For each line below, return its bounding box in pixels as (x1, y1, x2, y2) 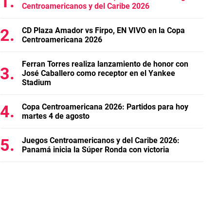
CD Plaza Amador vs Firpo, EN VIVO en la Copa (22, 26, 185, 35)
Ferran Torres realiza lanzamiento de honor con (22, 59, 188, 69)
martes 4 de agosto (22, 111, 90, 121)
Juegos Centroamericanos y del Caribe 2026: (22, 136, 180, 145)
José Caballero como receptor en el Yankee (22, 69, 175, 78)
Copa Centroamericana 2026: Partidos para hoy (22, 102, 188, 111)
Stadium (22, 78, 51, 87)
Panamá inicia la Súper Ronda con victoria (22, 145, 169, 154)
